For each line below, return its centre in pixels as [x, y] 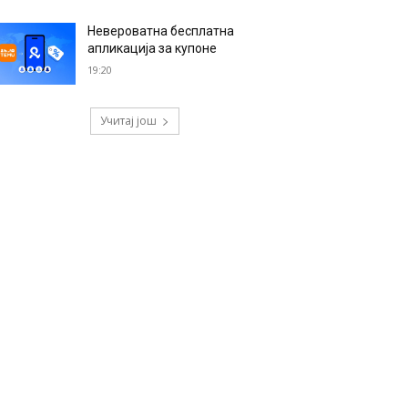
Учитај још [128, 121]
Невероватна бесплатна [161, 31]
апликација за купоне [153, 49]
